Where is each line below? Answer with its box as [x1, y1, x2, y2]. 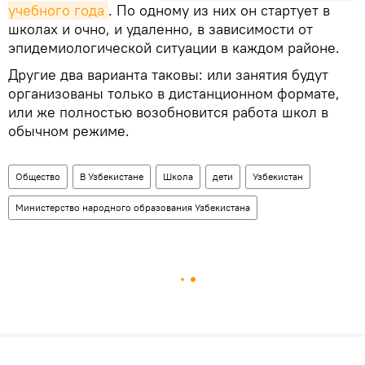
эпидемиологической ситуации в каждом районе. [8, 38, 340, 58]
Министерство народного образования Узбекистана [15, 201, 250, 214]
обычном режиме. [8, 121, 130, 141]
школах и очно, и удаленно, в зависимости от [8, 20, 313, 39]
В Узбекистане [80, 170, 143, 183]
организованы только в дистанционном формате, [8, 84, 340, 103]
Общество [15, 170, 60, 183]
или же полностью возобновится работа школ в [8, 103, 328, 122]
